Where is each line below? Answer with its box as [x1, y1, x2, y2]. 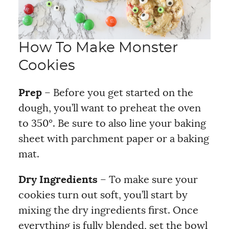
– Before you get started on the [41, 88, 193, 98]
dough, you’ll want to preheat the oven [18, 103, 201, 113]
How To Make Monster [18, 41, 178, 55]
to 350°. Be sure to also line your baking [18, 119, 206, 129]
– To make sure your [97, 175, 198, 185]
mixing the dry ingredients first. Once [18, 205, 198, 216]
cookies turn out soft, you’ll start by [18, 190, 188, 200]
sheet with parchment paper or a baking [18, 134, 209, 144]
